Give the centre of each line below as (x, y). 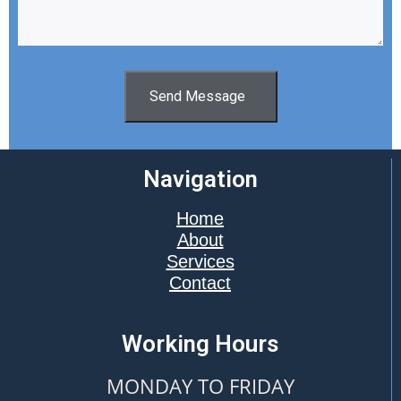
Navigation (200, 179)
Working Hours (200, 343)
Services (200, 261)
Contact (200, 282)
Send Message (197, 96)
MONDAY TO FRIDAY (200, 385)
